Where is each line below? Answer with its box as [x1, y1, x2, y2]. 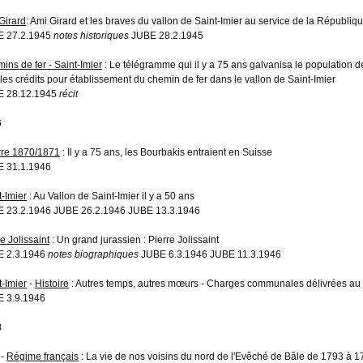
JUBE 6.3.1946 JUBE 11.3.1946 [139, 248, 281, 260]
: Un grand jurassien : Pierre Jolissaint [49, 233, 219, 246]
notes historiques [53, 29, 129, 41]
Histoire [35, 277, 69, 289]
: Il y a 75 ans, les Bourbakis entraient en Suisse [60, 146, 272, 158]
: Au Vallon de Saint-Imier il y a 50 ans [27, 190, 194, 202]
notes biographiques [48, 248, 139, 260]
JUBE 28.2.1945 [129, 29, 203, 41]
